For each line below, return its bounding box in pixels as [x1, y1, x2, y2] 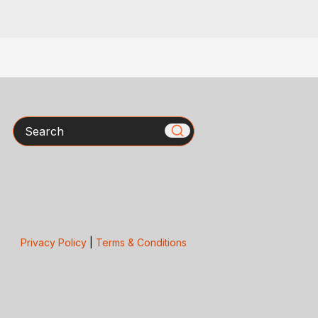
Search [11, 116, 51, 131]
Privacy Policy [20, 236, 87, 248]
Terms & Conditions [95, 236, 187, 248]
